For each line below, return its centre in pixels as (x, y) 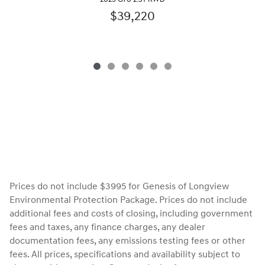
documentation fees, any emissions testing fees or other (127, 241)
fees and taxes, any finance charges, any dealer (107, 227)
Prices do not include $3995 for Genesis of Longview (119, 186)
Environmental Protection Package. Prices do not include (128, 200)
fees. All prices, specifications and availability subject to (125, 254)
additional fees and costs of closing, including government (131, 214)
